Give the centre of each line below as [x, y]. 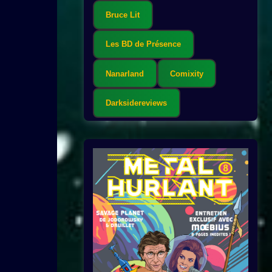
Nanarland [125, 73]
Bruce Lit [123, 15]
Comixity [186, 73]
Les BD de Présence [144, 44]
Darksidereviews [137, 103]
